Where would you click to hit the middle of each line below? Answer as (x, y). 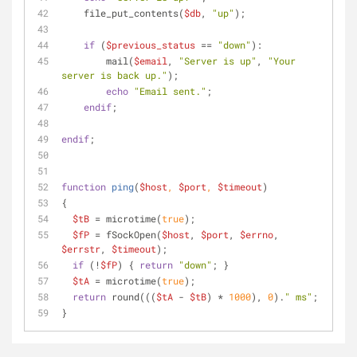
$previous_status (151, 45)
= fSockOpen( (126, 234)
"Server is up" (218, 61)
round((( (131, 296)
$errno (257, 234)
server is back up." (114, 75)
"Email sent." (170, 91)
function (84, 186)
